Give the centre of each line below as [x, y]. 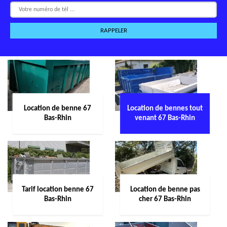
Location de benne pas [165, 190]
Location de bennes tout [165, 109]
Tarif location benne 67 [58, 190]
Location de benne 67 [58, 109]
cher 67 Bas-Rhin [165, 199]
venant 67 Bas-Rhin [165, 118]
